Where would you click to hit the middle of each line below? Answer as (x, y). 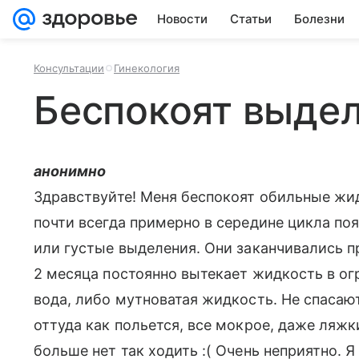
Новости (182, 19)
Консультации (69, 68)
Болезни (319, 19)
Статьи (251, 19)
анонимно (70, 171)
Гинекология (147, 68)
